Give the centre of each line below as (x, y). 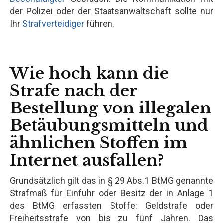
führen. (99, 23)
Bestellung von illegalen (111, 108)
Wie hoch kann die (89, 73)
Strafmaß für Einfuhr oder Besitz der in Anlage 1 (111, 193)
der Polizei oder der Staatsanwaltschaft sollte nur (111, 11)
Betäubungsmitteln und (109, 125)
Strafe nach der (74, 90)
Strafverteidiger (53, 23)
